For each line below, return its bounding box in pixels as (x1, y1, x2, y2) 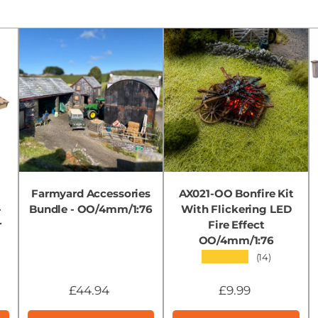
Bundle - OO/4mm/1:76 (28, 202, 153, 216)
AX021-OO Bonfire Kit (178, 187, 294, 201)
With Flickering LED (181, 202, 292, 216)
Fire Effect (208, 218, 265, 232)
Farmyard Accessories (31, 187, 150, 201)
